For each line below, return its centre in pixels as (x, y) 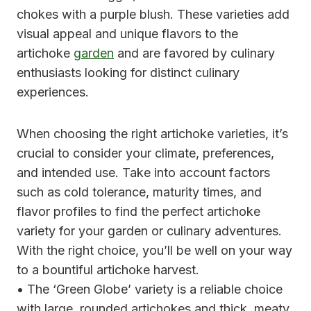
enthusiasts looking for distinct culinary (128, 72)
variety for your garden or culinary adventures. (149, 230)
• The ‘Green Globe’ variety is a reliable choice (150, 289)
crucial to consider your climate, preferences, (145, 153)
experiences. (53, 92)
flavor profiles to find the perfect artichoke (138, 211)
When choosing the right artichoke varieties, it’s (152, 133)
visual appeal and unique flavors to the (127, 33)
